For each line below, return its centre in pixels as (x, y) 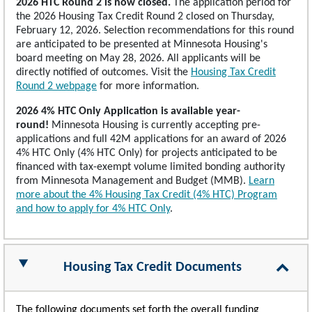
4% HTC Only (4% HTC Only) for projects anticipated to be (147, 153)
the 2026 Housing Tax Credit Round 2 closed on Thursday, (145, 16)
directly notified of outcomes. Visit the (103, 72)
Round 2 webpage (56, 86)
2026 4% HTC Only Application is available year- (128, 111)
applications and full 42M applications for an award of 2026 (151, 139)
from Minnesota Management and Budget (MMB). (132, 181)
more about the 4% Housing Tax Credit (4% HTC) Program (147, 195)
